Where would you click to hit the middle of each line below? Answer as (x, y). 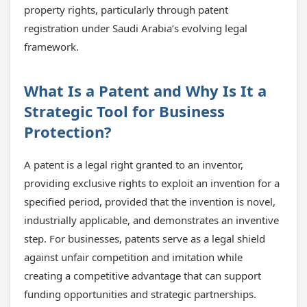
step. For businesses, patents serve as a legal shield (145, 238)
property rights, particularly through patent (126, 10)
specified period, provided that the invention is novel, (150, 201)
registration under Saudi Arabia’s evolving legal (136, 28)
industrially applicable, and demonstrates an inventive (151, 220)
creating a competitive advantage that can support (143, 275)
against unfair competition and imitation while (133, 257)
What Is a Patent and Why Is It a (145, 90)
